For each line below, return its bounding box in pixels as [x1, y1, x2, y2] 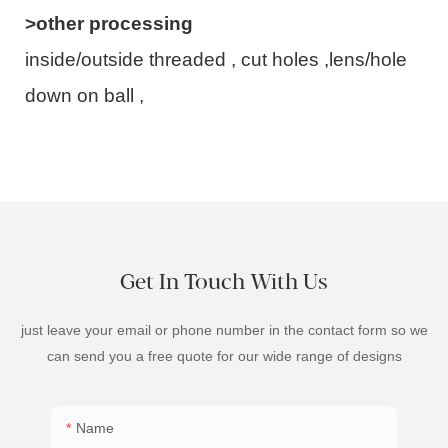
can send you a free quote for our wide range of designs [46, 347, 402, 364]
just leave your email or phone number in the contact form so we [20, 321, 428, 338]
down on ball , [25, 84, 144, 106]
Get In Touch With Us [120, 269, 328, 296]
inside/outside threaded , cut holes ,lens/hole [25, 48, 407, 70]
